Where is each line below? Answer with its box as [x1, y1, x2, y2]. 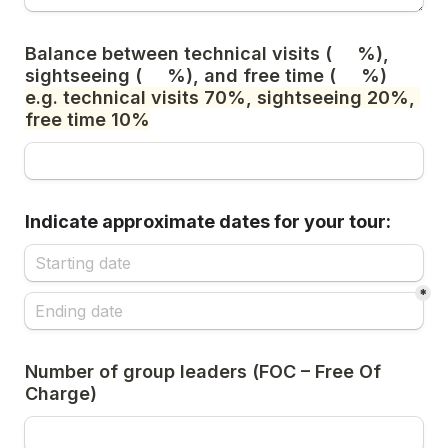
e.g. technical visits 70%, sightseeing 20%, [25, 87, 415, 108]
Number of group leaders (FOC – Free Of [25, 361, 381, 382]
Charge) [25, 383, 97, 404]
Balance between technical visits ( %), [25, 43, 389, 64]
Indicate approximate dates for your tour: [25, 211, 391, 232]
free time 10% [25, 109, 150, 130]
